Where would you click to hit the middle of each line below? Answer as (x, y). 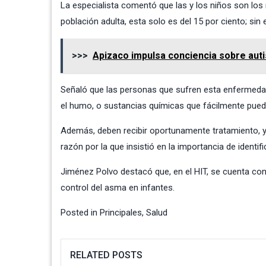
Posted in (80, 213)
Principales (121, 213)
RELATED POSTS (106, 255)
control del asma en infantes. (118, 188)
